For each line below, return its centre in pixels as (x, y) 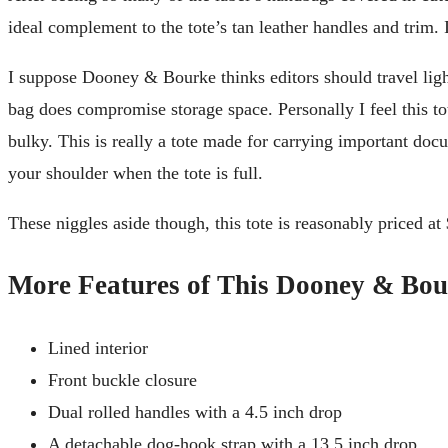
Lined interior (98, 347)
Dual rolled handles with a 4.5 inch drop (195, 411)
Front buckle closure (122, 379)
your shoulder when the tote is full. (135, 172)
